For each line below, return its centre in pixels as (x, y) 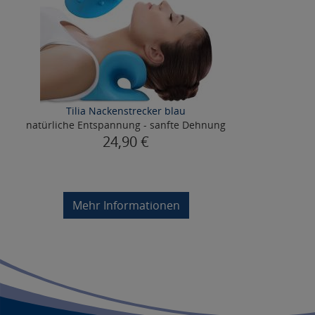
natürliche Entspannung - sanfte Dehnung (126, 125)
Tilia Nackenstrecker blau (126, 111)
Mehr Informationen (126, 205)
